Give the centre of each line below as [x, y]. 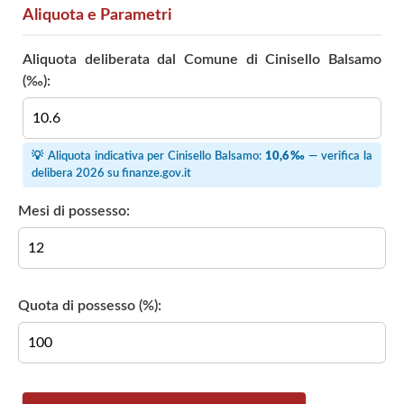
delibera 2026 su [77, 173]
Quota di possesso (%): [90, 306]
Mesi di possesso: [74, 211]
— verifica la [339, 156]
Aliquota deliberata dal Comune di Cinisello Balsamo [202, 60]
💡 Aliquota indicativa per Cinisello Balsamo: [148, 156]
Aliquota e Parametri [97, 15]
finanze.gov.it [156, 173]
